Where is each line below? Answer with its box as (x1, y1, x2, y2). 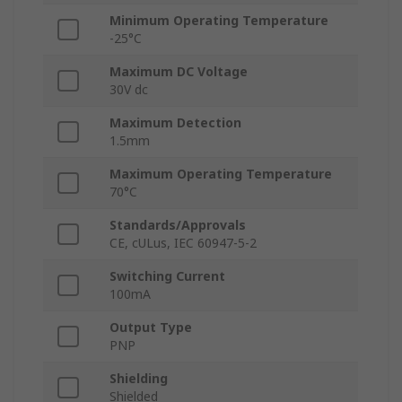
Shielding (109, 370, 168, 388)
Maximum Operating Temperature (109, 165, 332, 183)
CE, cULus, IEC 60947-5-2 (109, 234, 257, 252)
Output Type (109, 319, 192, 336)
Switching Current (109, 267, 225, 285)
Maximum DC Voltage (109, 63, 248, 81)
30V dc (109, 81, 148, 99)
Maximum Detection (109, 114, 241, 132)
